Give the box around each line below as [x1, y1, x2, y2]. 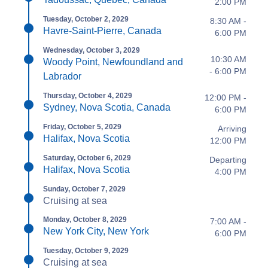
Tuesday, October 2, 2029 [43, 15, 129, 23]
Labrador [43, 71, 81, 81]
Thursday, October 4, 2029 [43, 92, 132, 100]
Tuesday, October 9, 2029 [43, 246, 129, 255]
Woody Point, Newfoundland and [43, 57, 183, 67]
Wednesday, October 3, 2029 [43, 46, 140, 54]
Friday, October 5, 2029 [43, 123, 121, 131]
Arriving [218, 124, 246, 133]
